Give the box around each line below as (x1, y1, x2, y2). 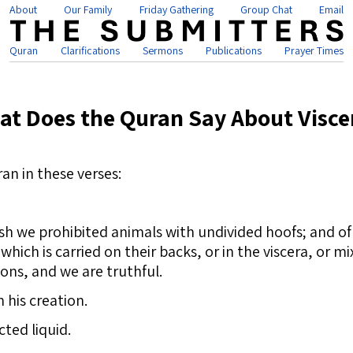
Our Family (64, 2, 113, 17)
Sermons (143, 43, 183, 58)
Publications (206, 43, 262, 58)
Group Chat (240, 2, 292, 17)
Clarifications (61, 43, 120, 58)
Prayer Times (284, 43, 344, 58)
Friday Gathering (139, 2, 214, 17)
